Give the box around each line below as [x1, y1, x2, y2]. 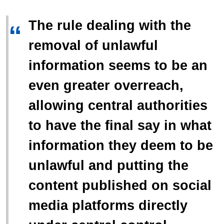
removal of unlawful [28, 38, 158, 53]
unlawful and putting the [28, 158, 188, 173]
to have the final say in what [28, 118, 211, 133]
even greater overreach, [28, 78, 183, 93]
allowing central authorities [28, 98, 207, 113]
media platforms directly [28, 198, 187, 213]
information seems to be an [28, 58, 207, 73]
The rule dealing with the [28, 18, 191, 33]
